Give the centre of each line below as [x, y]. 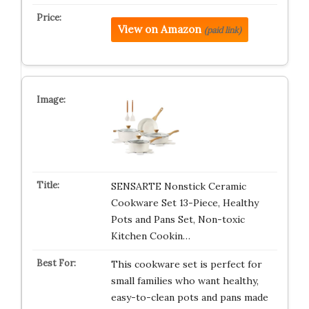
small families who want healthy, [185, 281]
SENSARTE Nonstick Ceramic [178, 186]
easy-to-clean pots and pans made [189, 297]
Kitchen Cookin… [150, 236]
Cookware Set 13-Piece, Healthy [185, 203]
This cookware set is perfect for [186, 264]
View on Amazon [159, 29]
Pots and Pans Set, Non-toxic [178, 219]
